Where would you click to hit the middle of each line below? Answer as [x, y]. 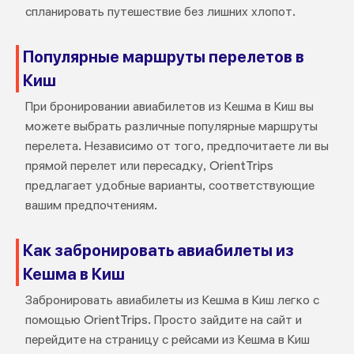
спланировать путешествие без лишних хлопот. [160, 11]
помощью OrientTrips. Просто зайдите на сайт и [163, 320]
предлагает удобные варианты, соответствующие [169, 185]
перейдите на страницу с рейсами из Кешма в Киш [167, 339]
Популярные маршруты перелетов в [163, 57]
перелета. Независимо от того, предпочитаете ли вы [177, 146]
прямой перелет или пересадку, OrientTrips [149, 166]
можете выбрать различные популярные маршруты [171, 126]
